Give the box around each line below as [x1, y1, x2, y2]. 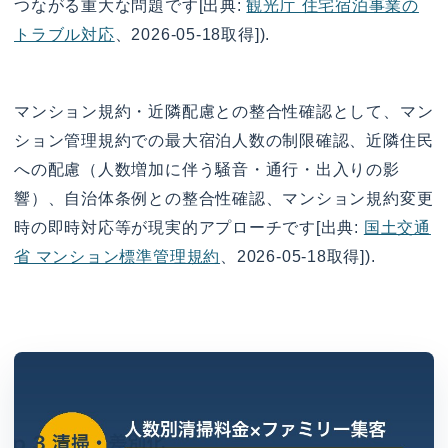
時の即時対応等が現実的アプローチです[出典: [14, 219, 364, 237]
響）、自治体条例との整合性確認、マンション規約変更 [14, 190, 434, 208]
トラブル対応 [14, 25, 115, 43]
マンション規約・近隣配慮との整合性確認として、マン [14, 103, 434, 121]
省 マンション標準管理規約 [14, 248, 221, 266]
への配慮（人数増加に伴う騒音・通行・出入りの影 [14, 161, 400, 179]
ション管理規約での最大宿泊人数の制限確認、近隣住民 [14, 132, 434, 150]
